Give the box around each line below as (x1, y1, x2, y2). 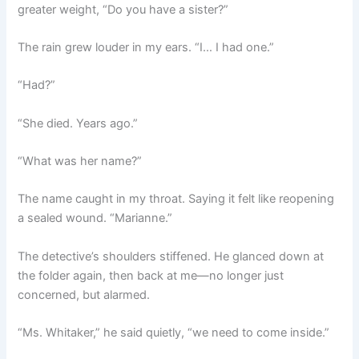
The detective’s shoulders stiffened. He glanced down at (18, 248, 325, 264)
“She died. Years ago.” (18, 115, 139, 131)
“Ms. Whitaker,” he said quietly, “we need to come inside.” (18, 325, 330, 341)
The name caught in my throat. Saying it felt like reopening (18, 192, 335, 207)
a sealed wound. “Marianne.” (18, 211, 173, 226)
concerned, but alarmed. (18, 287, 151, 302)
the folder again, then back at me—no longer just (18, 268, 284, 283)
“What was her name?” (18, 154, 143, 169)
